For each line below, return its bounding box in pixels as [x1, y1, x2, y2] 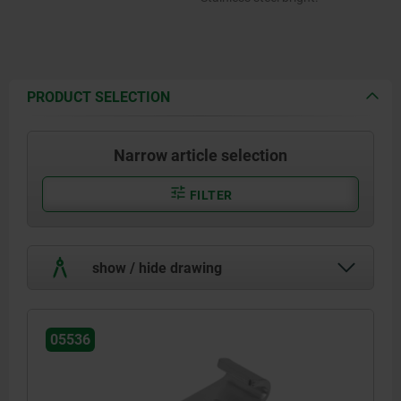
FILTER [186, 187, 233, 202]
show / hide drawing [89, 259, 222, 277]
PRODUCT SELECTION [27, 88, 170, 106]
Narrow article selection [114, 145, 287, 165]
